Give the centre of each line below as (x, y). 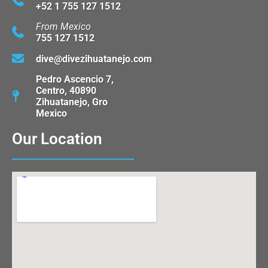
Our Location (57, 139)
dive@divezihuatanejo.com (94, 59)
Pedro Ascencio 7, (75, 80)
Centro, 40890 (66, 91)
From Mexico (63, 27)
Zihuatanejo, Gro (72, 102)
